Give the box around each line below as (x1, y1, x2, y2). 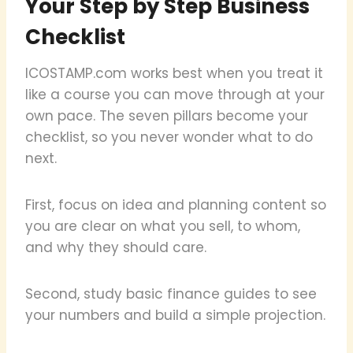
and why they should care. (25, 237, 206, 257)
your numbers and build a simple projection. (25, 305, 325, 325)
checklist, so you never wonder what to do (25, 127, 313, 147)
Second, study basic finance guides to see (25, 284, 317, 303)
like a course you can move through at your (25, 84, 325, 104)
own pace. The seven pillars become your (25, 106, 308, 125)
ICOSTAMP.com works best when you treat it (25, 63, 323, 83)
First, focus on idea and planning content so (25, 195, 326, 214)
